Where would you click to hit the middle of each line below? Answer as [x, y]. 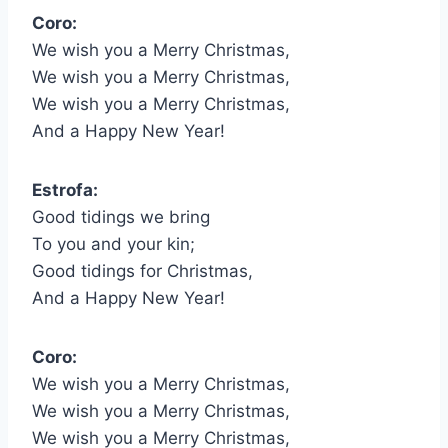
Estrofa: [65, 190]
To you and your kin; [113, 244]
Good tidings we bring [121, 217]
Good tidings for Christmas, [142, 271]
